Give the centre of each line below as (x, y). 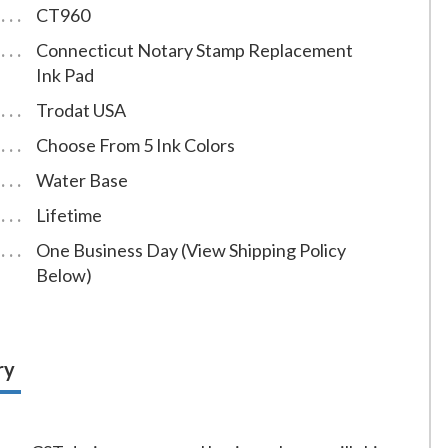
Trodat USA (80, 110)
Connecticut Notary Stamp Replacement (194, 50)
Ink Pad (64, 75)
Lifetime (68, 215)
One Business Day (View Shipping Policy (190, 250)
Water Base (81, 180)
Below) (63, 275)
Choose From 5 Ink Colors (135, 145)
